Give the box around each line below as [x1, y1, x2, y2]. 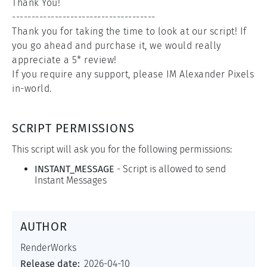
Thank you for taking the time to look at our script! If [12, 26, 247, 38]
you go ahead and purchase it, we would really [12, 40, 221, 52]
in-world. [12, 83, 52, 95]
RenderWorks [20, 242, 76, 254]
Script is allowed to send [123, 163, 226, 175]
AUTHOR [20, 219, 67, 234]
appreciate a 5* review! [12, 54, 117, 66]
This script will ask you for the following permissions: [12, 144, 232, 156]
